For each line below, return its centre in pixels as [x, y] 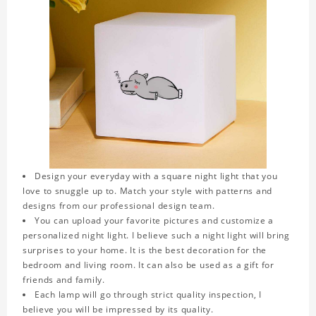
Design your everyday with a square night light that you [156, 176]
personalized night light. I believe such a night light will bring [156, 236]
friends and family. [64, 280]
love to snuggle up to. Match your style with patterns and [148, 191]
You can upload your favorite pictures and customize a [154, 221]
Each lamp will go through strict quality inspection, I [148, 295]
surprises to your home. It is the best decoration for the [145, 250]
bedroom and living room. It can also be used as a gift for [148, 265]
